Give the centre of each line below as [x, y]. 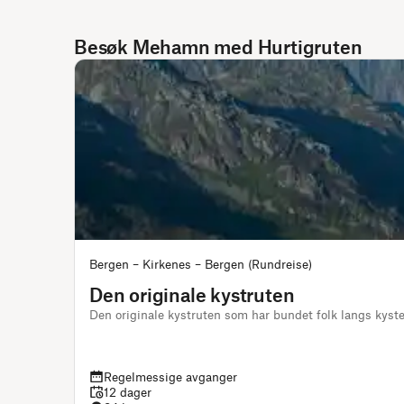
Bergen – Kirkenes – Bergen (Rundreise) [201, 264]
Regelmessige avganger [170, 376]
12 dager [128, 392]
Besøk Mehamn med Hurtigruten [218, 46]
